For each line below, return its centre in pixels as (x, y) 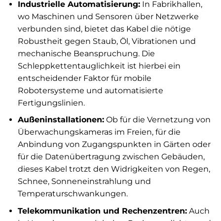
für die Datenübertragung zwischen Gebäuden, (111, 157)
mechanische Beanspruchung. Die (86, 53)
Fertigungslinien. (51, 103)
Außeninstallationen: (61, 120)
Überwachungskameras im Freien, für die (99, 132)
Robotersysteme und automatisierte (90, 90)
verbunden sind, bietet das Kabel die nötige (104, 29)
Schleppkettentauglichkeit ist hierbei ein (99, 66)
